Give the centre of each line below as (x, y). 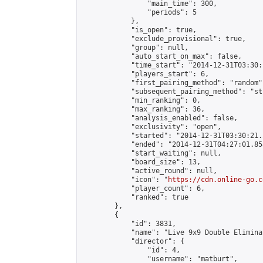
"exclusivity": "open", (151, 127)
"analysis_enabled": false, (160, 118)
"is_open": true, (139, 30)
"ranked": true (135, 197)
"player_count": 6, (143, 188)
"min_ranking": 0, (141, 100)
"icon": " (125, 180)
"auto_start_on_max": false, (162, 56)
